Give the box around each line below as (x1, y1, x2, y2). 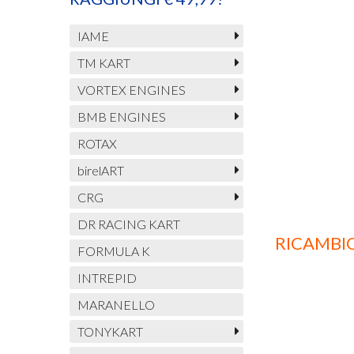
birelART (77, 163, 124, 179)
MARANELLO (77, 297, 155, 313)
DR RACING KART (77, 217, 180, 232)
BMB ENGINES (77, 109, 166, 125)
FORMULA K (77, 243, 150, 259)
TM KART (77, 55, 130, 71)
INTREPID (77, 270, 137, 286)
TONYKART (77, 324, 143, 340)
